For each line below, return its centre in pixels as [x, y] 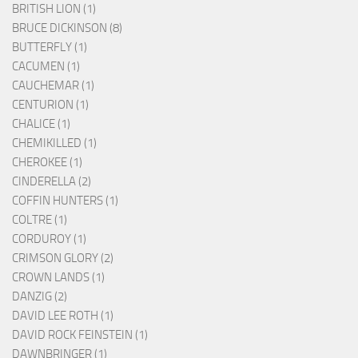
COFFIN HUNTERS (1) [65, 200]
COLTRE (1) [40, 219]
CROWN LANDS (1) [58, 277]
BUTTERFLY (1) [50, 47]
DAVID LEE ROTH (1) [63, 315]
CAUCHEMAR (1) [53, 85]
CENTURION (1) [50, 104]
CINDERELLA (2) [52, 181]
